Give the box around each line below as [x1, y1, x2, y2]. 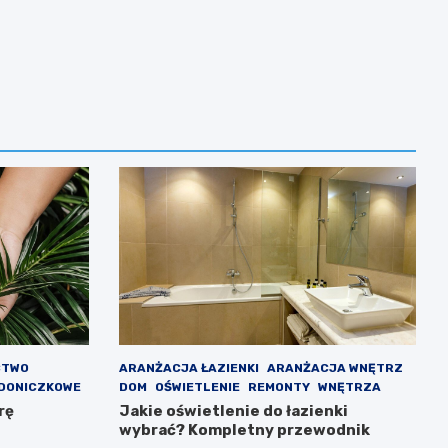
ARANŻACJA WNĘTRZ [266, 361, 403, 376]
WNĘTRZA [317, 380, 381, 395]
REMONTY [247, 380, 310, 395]
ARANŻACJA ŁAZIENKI [118, 361, 259, 376]
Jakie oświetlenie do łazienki [118, 402, 348, 421]
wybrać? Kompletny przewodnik [118, 421, 370, 440]
